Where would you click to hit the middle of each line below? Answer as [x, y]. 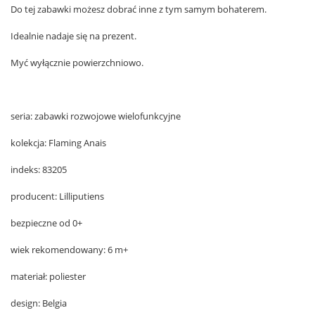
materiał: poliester [48, 276]
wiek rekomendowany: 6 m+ [69, 250]
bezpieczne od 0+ [46, 223]
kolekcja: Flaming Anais [58, 143]
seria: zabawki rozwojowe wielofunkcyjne [96, 116]
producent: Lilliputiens [57, 196]
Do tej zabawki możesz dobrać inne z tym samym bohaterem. [139, 9]
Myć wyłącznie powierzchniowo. [77, 63]
